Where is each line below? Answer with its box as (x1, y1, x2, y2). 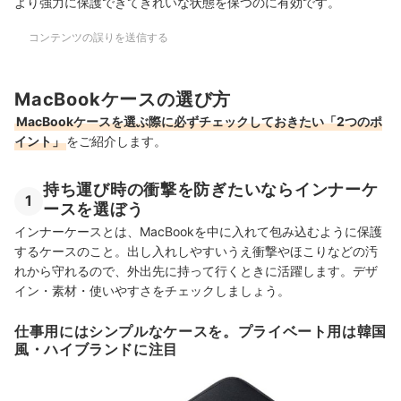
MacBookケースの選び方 (14, 88, 232, 110)
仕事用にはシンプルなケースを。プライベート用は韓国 (14, 322, 388, 341)
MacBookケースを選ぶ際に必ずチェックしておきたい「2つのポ (16, 114, 382, 130)
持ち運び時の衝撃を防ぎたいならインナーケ (43, 180, 379, 200)
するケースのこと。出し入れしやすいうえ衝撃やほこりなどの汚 (14, 243, 378, 260)
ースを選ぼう (43, 200, 144, 219)
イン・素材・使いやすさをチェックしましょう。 (14, 283, 290, 299)
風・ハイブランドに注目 (14, 340, 179, 359)
